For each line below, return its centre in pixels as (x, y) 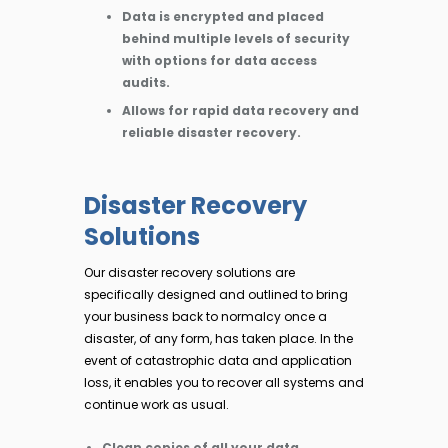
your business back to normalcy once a (205, 316)
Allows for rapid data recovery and (240, 111)
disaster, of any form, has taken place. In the (218, 338)
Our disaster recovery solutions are (189, 272)
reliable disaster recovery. (211, 133)
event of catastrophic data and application (218, 360)
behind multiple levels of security (236, 39)
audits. (146, 83)
